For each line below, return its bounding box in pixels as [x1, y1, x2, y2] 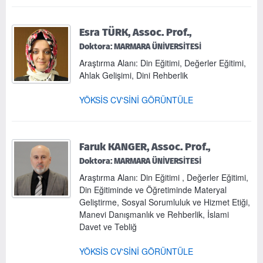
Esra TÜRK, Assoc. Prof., [79, 24, 191, 39]
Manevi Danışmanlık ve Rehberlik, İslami [79, 208, 229, 220]
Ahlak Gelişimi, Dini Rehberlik [79, 69, 188, 81]
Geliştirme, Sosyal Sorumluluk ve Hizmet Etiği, [79, 195, 250, 208]
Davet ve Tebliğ [79, 220, 137, 232]
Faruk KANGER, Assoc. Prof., [79, 139, 210, 154]
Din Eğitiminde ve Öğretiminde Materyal [79, 183, 227, 195]
